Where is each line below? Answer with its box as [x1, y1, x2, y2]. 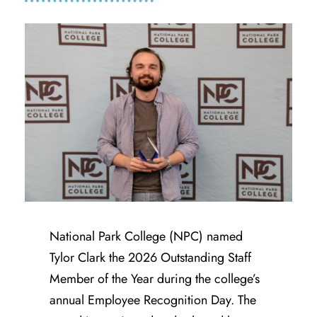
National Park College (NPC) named [50, 226, 243, 246]
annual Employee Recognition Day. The [50, 290, 256, 309]
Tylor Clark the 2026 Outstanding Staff [50, 248, 251, 267]
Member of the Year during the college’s [50, 269, 260, 288]
